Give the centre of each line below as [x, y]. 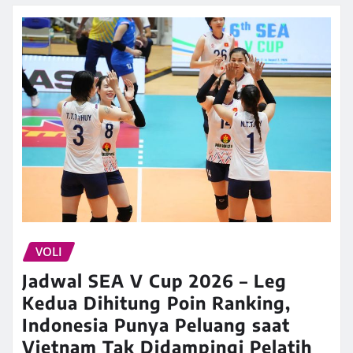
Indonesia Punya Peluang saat [156, 325]
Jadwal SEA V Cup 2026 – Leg [154, 281]
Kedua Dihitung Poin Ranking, [156, 303]
